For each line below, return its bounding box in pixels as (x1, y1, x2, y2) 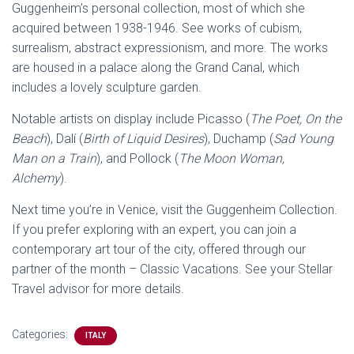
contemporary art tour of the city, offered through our (12, 242, 306, 257)
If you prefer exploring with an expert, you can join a (12, 222, 296, 237)
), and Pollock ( (96, 151, 179, 166)
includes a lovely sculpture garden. (12, 80, 201, 95)
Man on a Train (12, 151, 96, 166)
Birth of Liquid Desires (83, 131, 204, 146)
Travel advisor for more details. (12, 281, 184, 296)
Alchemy (12, 171, 60, 186)
